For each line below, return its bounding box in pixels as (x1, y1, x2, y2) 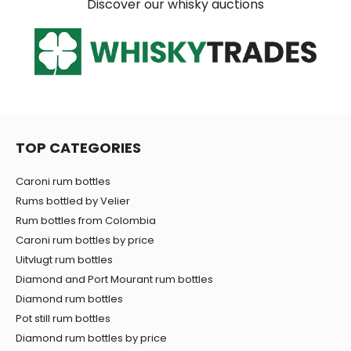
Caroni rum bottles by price (16, 233, 154, 248)
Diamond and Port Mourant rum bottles (16, 272, 213, 288)
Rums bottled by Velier (16, 194, 130, 209)
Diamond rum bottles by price (16, 331, 167, 346)
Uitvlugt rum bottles (16, 252, 113, 268)
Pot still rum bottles (16, 311, 110, 327)
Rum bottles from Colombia (16, 213, 156, 229)
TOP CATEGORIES (16, 138, 141, 158)
